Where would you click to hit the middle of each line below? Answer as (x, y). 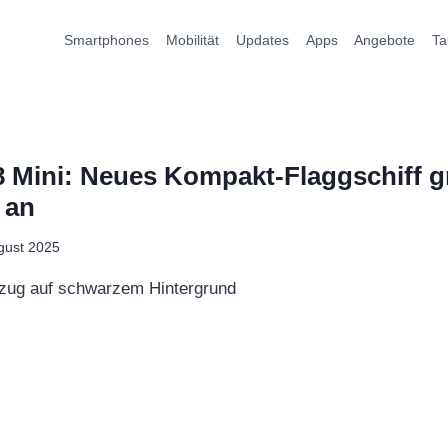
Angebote (385, 40)
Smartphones (107, 40)
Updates (262, 40)
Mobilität (193, 40)
